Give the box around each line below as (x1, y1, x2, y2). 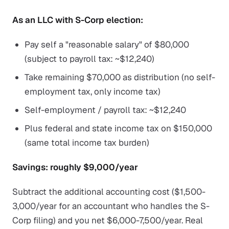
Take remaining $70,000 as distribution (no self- (25, 72, 215, 83)
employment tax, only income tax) (25, 86, 161, 97)
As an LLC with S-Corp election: (12, 14, 143, 26)
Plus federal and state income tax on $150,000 (25, 123, 212, 134)
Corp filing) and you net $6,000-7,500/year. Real (12, 215, 203, 226)
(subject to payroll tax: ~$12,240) (25, 53, 154, 64)
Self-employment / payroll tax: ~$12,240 (25, 104, 186, 116)
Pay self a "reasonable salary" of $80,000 (25, 39, 189, 50)
